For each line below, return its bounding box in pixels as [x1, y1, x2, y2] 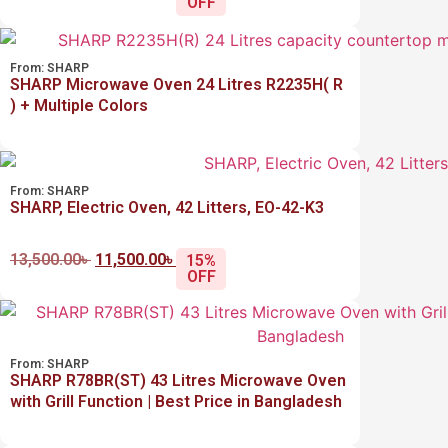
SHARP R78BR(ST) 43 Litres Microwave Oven [10, 370, 346, 390]
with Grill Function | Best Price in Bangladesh [10, 391, 342, 411]
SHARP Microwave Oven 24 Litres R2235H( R [10, 74, 343, 94]
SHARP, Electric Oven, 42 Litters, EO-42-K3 [10, 197, 324, 217]
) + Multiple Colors [10, 95, 148, 115]
